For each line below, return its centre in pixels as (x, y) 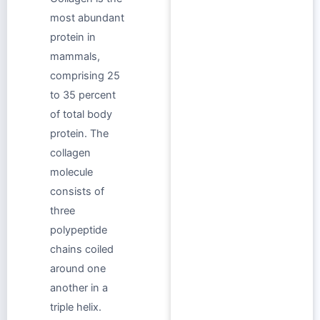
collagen (70, 152)
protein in (73, 37)
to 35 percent (83, 95)
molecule (71, 172)
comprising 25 (85, 75)
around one (78, 268)
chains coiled (82, 249)
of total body (81, 114)
